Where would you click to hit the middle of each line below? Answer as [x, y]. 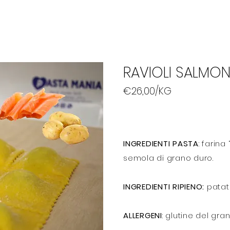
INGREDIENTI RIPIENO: [165, 187]
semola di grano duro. [170, 158]
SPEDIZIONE [193, 18]
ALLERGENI [143, 215]
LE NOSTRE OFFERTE [106, 18]
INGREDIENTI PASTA [161, 143]
